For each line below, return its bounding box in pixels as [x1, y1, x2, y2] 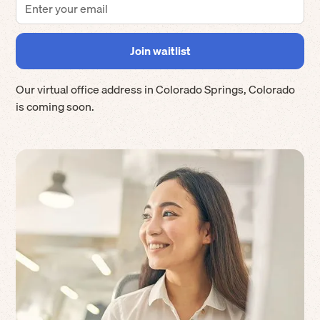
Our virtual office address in [16, 80, 156, 99]
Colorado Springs [156, 80, 244, 99]
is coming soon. [16, 97, 95, 116]
